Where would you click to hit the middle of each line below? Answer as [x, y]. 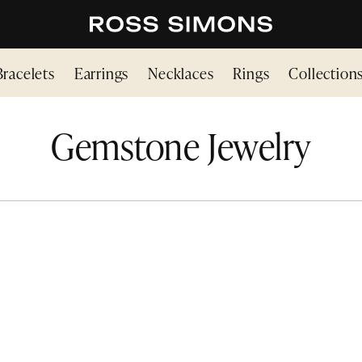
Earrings [101, 73]
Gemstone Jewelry [181, 145]
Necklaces [181, 73]
